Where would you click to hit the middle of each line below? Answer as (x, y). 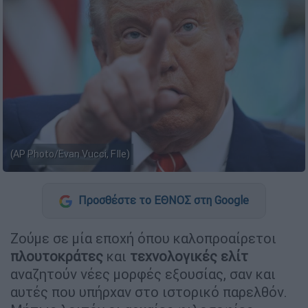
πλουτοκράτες (57, 256)
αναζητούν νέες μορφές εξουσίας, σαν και (143, 274)
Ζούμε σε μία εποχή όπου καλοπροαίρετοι (143, 238)
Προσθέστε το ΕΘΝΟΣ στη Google (162, 200)
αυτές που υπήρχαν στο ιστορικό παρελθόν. (149, 291)
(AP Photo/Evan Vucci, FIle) (70, 154)
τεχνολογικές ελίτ (189, 256)
